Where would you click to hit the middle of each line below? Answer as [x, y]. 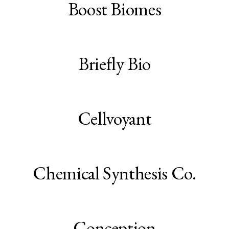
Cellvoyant [114, 119]
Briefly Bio [114, 64]
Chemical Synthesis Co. [114, 173]
